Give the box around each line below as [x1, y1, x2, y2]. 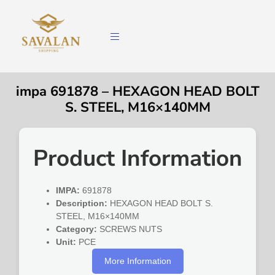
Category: [56, 224, 98, 234]
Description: [56, 198, 108, 209]
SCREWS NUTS [97, 224, 163, 234]
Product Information [33, 143, 242, 174]
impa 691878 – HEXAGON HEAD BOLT [15, 82, 260, 101]
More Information [104, 256, 171, 266]
